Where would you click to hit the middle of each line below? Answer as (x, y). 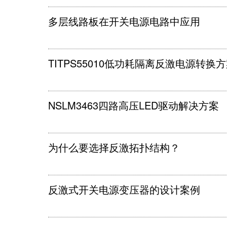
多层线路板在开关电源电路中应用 (124, 21)
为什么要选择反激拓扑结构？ (114, 147)
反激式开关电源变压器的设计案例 (124, 189)
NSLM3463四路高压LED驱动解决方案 (134, 105)
